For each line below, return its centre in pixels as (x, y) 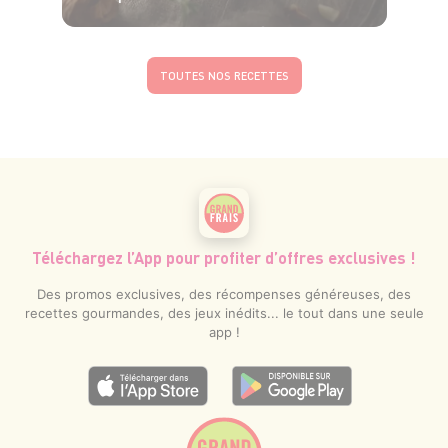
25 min (299, 34)
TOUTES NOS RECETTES (224, 76)
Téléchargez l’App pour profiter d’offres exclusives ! (224, 258)
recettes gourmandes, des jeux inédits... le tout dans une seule (224, 313)
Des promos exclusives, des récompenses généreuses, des (224, 294)
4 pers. (141, 34)
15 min (218, 34)
